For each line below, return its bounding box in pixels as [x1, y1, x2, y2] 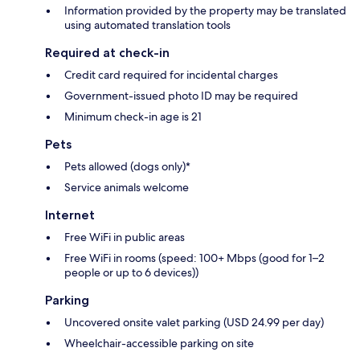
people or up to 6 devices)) [64, 265, 198, 280]
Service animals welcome [64, 180, 189, 195]
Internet [45, 207, 95, 223]
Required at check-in [45, 45, 170, 61]
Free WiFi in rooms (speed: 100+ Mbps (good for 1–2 [64, 251, 325, 266]
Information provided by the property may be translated [64, 3, 346, 18]
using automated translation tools [64, 18, 231, 33]
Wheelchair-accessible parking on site [64, 336, 254, 351]
